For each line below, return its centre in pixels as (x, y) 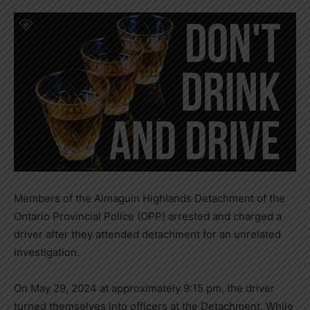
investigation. (47, 252)
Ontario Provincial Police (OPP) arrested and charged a (148, 216)
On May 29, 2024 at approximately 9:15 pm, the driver (144, 288)
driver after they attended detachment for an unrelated (147, 234)
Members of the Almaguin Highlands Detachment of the (149, 198)
